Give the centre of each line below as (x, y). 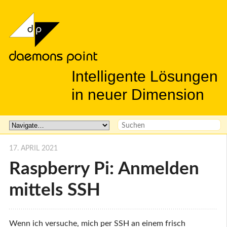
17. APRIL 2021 (33, 148)
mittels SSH (55, 191)
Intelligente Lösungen (145, 76)
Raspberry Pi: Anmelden (104, 169)
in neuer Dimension (138, 94)
